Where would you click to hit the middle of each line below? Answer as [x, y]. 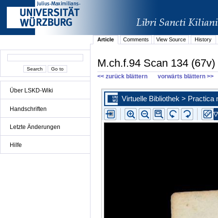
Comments [136, 40]
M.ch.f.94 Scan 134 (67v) [156, 63]
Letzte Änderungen [35, 127]
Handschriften [28, 109]
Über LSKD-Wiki [31, 91]
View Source [171, 40]
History [203, 40]
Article [106, 40]
